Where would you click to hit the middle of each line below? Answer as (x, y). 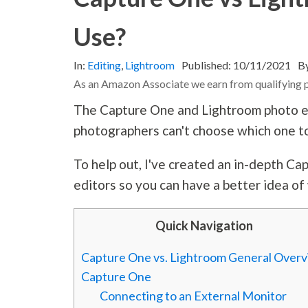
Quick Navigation (204, 226)
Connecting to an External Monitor (194, 296)
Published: (208, 65)
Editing (104, 65)
